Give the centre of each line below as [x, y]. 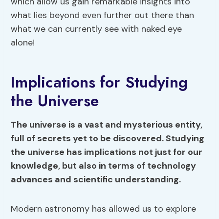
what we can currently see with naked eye [97, 29]
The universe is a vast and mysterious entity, [107, 125]
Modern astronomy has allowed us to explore [104, 209]
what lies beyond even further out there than [103, 15]
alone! [23, 43]
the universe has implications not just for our [107, 152]
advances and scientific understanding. [96, 180]
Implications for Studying [99, 82]
